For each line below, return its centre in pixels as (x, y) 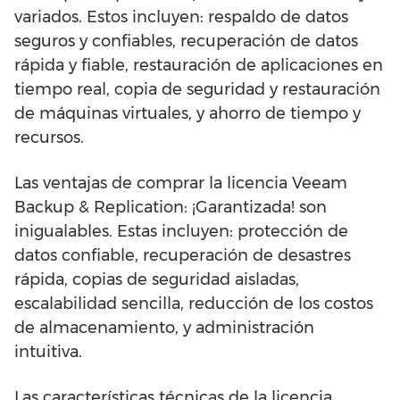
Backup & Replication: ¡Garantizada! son (171, 207)
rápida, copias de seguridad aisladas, (157, 279)
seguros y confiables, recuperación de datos (186, 41)
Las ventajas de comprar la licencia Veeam (181, 183)
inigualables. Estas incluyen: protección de (181, 231)
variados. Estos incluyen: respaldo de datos (181, 17)
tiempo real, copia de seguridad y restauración (197, 89)
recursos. (49, 137)
